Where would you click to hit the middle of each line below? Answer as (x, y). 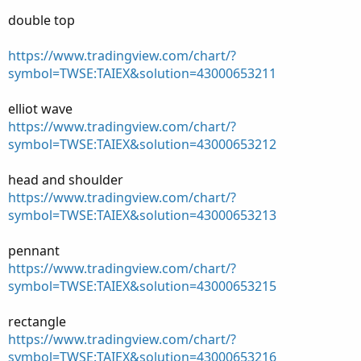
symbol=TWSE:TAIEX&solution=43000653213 (142, 215)
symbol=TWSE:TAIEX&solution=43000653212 (142, 144)
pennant (34, 251)
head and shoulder (66, 180)
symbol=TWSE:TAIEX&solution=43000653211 (142, 73)
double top (41, 20)
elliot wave (40, 109)
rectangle (37, 322)
